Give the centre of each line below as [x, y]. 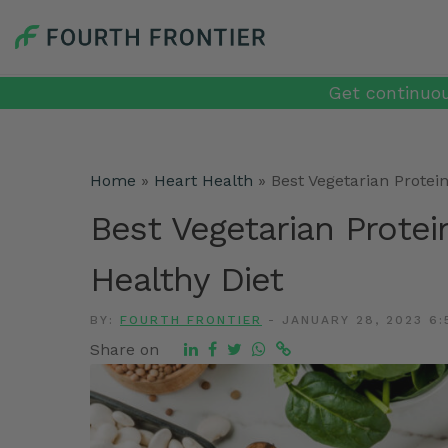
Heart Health [203, 180]
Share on [124, 349]
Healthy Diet [186, 279]
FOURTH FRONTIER [191, 320]
